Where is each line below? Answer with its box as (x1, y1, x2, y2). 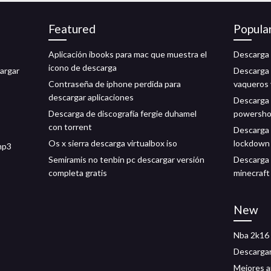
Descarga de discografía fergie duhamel (48, 108, 197, 119)
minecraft (233, 168, 270, 178)
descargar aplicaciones (48, 92, 134, 102)
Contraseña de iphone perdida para (48, 79, 181, 89)
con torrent (48, 122, 92, 132)
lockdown (233, 138, 270, 148)
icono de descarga (48, 62, 117, 73)
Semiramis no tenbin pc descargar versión (48, 154, 204, 165)
